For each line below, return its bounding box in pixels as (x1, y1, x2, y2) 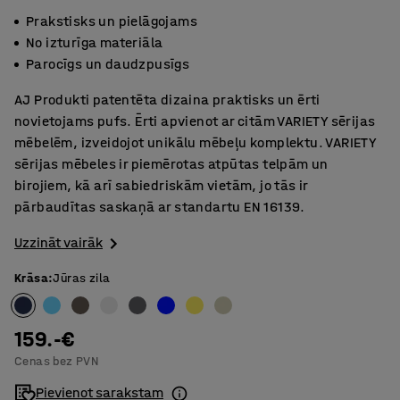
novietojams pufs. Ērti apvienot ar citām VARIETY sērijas (14, 112, 376, 129)
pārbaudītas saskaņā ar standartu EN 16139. (14, 198, 305, 215)
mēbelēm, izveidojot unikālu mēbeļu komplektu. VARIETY (14, 134, 377, 151)
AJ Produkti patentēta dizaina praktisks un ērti (14, 91, 321, 108)
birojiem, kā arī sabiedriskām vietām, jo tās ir (14, 177, 308, 194)
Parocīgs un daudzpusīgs (26, 55, 190, 72)
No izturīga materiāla (26, 34, 163, 51)
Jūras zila (53, 271, 111, 287)
